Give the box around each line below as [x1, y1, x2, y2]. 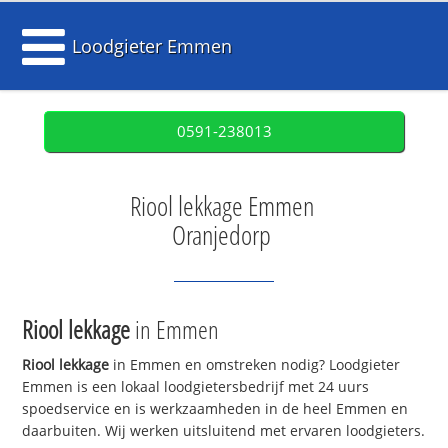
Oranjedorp [172, 217, 271, 253]
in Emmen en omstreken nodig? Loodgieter [109, 355, 401, 375]
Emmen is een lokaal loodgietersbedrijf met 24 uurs [22, 377, 370, 397]
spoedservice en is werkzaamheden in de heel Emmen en [22, 399, 409, 419]
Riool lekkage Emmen [129, 188, 314, 224]
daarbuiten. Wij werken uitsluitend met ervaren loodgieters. [22, 421, 426, 441]
